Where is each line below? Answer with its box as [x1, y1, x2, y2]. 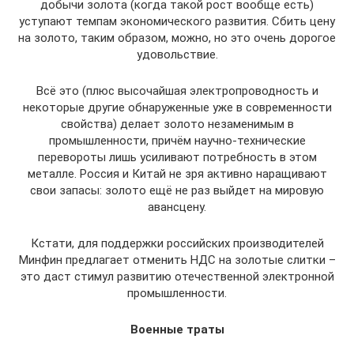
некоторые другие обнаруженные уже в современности [22, 100, 332, 115]
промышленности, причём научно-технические [48, 134, 306, 148]
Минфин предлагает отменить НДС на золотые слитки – [18, 253, 336, 267]
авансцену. [148, 200, 206, 214]
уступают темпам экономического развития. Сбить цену [19, 14, 335, 28]
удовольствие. [136, 47, 218, 62]
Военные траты [130, 322, 224, 337]
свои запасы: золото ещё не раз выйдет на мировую [30, 183, 324, 198]
